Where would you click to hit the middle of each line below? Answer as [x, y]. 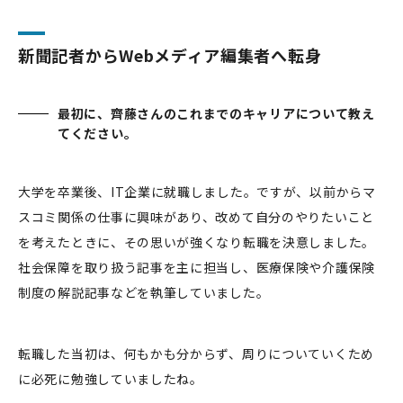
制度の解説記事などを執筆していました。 [144, 293]
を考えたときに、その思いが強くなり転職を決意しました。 [197, 242]
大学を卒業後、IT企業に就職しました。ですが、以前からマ [197, 192]
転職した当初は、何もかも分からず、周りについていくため [196, 354]
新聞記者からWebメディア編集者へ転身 [170, 55]
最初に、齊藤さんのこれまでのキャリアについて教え [216, 114]
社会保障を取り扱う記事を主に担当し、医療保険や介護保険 [197, 268]
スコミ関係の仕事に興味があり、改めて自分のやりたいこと [196, 217]
